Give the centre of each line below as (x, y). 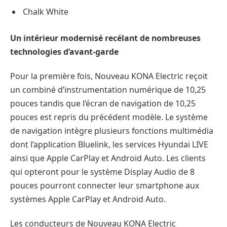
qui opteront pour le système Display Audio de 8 (102, 172)
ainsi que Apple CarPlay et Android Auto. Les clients (108, 158)
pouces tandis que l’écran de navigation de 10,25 (103, 103)
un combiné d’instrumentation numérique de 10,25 (108, 89)
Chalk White (46, 12)
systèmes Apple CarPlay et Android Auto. (88, 199)
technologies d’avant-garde (64, 52)
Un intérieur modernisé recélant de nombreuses (105, 38)
